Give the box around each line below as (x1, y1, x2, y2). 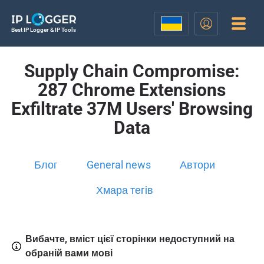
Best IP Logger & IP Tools (11, 27, 76, 33)
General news (86, 159, 151, 171)
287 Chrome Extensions (38, 80, 226, 100)
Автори (179, 159, 215, 171)
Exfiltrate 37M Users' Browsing (11, 98, 253, 119)
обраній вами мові (25, 247, 113, 259)
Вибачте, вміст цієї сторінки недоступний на (25, 233, 235, 245)
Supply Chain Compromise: (24, 61, 240, 81)
